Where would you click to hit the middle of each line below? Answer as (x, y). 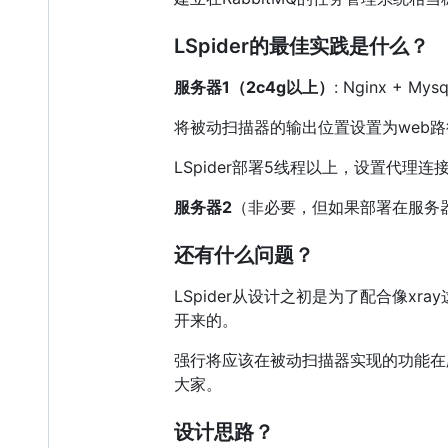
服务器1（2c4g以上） (254, 87)
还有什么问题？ (244, 255)
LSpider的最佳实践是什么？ (301, 46)
